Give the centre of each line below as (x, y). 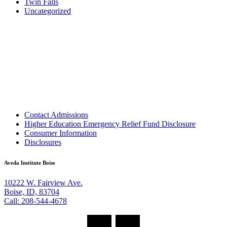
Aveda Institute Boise (30, 163)
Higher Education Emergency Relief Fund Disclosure (110, 124)
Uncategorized (48, 11)
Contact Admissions (56, 115)
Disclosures (43, 142)
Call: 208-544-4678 (35, 201)
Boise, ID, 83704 (32, 192)
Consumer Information (61, 133)
